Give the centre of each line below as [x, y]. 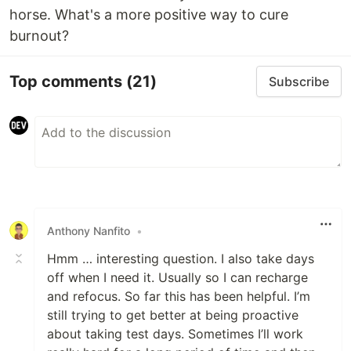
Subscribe [299, 81]
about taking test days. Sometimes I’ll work [175, 334]
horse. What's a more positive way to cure [149, 14]
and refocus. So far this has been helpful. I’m [179, 296]
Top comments [68, 81]
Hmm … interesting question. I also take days [181, 259]
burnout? [39, 36]
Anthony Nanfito [89, 230]
